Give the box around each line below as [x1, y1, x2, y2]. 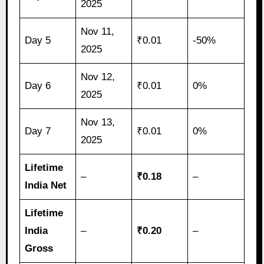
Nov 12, [81, 71, 115, 83]
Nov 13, [81, 117, 115, 128]
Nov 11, [81, 26, 115, 38]
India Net [25, 180, 67, 192]
